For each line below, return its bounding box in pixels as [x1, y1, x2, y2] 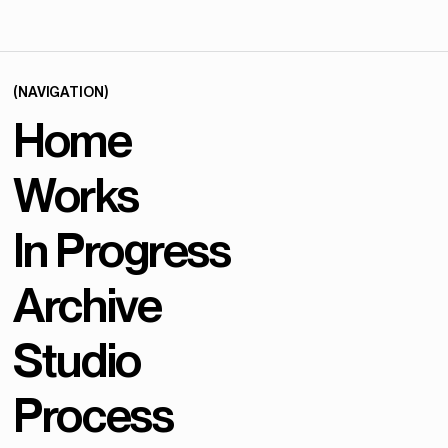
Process [13, 386, 174, 443]
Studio [13, 331, 141, 388]
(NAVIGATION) [13, 83, 108, 100]
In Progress [13, 221, 231, 278]
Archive [13, 276, 162, 333]
